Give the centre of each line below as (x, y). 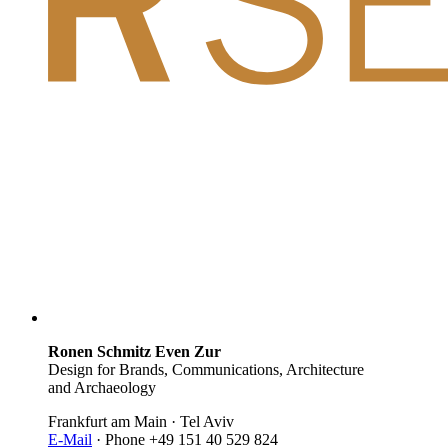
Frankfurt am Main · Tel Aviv (141, 422)
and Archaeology (102, 388)
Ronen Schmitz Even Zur (134, 352)
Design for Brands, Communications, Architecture (206, 370)
